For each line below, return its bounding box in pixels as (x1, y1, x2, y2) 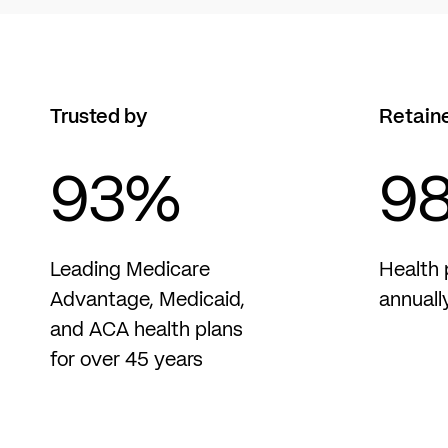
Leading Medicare (50, 260, 210, 281)
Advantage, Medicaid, (50, 290, 245, 311)
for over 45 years (50, 350, 203, 371)
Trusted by (50, 107, 147, 128)
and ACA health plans (50, 320, 243, 341)
